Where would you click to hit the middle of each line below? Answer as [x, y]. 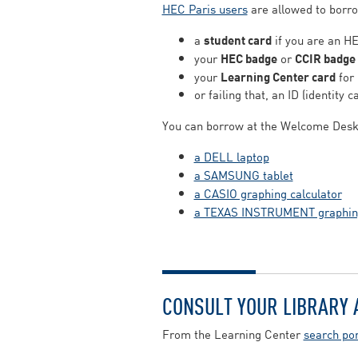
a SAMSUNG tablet [243, 175]
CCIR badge [325, 58]
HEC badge [249, 58]
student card [237, 39]
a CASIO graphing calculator [268, 193]
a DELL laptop [231, 156]
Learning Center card [278, 76]
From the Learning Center [233, 334]
